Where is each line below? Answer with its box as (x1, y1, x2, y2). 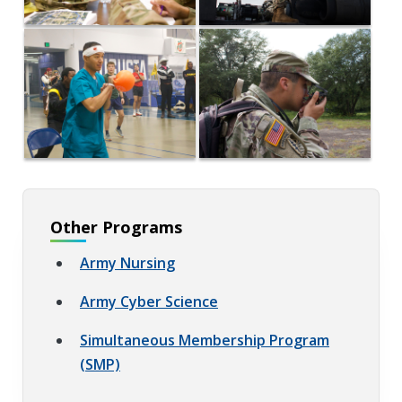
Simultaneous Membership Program (80, 329, 329, 350)
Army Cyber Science (80, 291, 218, 311)
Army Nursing (80, 252, 175, 273)
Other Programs (50, 215, 182, 238)
